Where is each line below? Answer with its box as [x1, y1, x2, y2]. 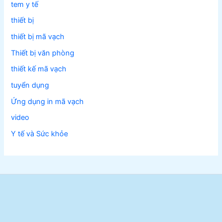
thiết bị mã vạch [11, 32, 65, 42]
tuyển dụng [11, 81, 50, 90]
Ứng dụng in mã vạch [11, 97, 84, 106]
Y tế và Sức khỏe [11, 129, 68, 138]
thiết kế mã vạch [11, 64, 67, 74]
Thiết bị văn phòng [11, 48, 75, 57]
